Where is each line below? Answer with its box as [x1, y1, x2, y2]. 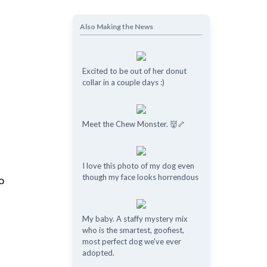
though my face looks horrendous [82, 172, 198, 182]
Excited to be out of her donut [82, 66, 187, 76]
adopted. [82, 248, 114, 257]
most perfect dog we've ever [82, 237, 181, 246]
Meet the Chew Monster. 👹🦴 [82, 119, 185, 129]
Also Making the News [79, 22, 153, 31]
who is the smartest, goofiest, [82, 225, 184, 235]
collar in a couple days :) [82, 77, 164, 87]
